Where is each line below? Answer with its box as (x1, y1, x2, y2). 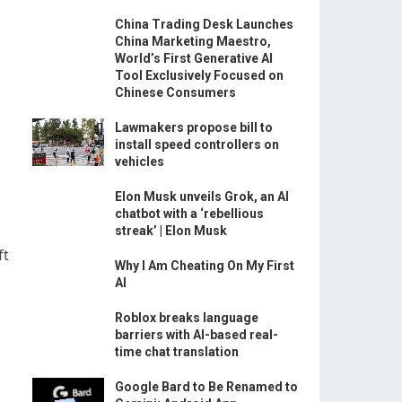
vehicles (115, 153, 164, 169)
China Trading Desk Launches (115, 16, 293, 31)
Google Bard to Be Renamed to (115, 379, 298, 394)
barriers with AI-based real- (115, 327, 278, 342)
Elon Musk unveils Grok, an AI (115, 188, 289, 204)
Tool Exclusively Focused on (115, 67, 284, 83)
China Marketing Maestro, (115, 33, 271, 48)
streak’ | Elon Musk (115, 223, 227, 238)
